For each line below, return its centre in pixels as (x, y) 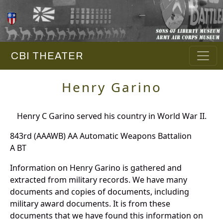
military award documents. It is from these (90, 204)
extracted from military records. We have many (99, 180)
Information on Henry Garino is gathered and (96, 168)
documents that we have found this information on (107, 216)
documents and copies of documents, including (100, 192)
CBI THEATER (45, 56)
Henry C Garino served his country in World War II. (111, 116)
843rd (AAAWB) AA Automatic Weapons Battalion (101, 136)
